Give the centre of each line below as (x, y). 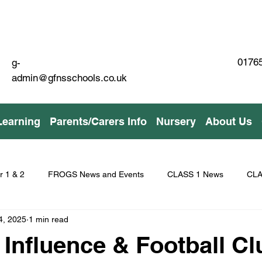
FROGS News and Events (96, 174)
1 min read (49, 219)
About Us (229, 121)
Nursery (176, 121)
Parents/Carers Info (99, 121)
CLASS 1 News (195, 174)
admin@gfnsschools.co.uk (70, 77)
